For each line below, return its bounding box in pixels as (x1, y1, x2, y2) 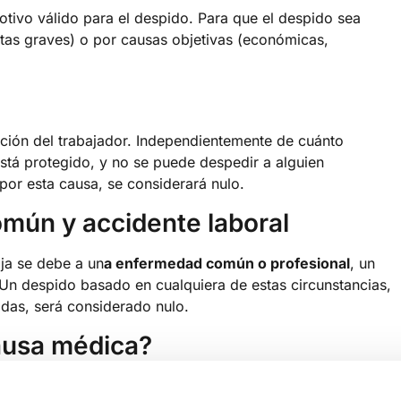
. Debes (319, 376, 371, 395)
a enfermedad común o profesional (104, 253, 350, 272)
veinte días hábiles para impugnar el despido (6, 376, 319, 395)
